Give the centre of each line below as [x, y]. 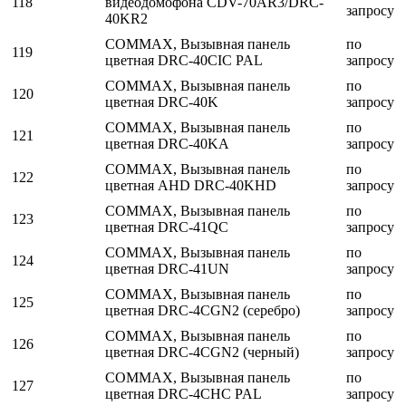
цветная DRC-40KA [167, 144]
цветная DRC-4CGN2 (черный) [202, 353]
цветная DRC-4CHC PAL [184, 394]
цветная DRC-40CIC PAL [184, 61]
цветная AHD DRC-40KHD [191, 186]
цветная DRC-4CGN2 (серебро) [203, 311]
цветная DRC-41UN [167, 269]
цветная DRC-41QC [167, 227]
